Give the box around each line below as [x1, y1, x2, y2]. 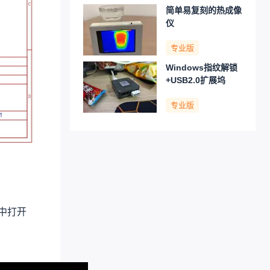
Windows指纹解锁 [166, 63, 237, 72]
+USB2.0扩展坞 [166, 75, 225, 85]
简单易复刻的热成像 [166, 5, 242, 15]
